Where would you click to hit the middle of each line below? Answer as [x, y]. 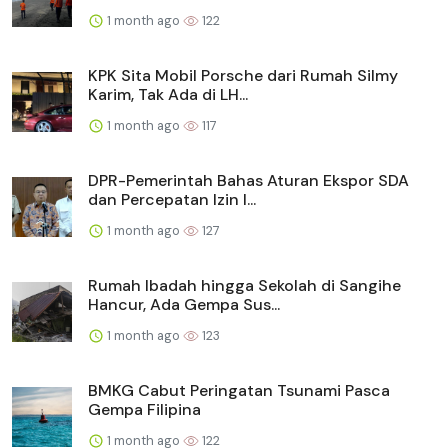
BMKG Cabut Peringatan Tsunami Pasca [239, 390]
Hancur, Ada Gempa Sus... [184, 304]
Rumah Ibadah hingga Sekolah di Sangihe [244, 285]
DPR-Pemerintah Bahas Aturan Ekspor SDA [248, 180]
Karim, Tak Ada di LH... [168, 94]
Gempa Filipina [144, 409]
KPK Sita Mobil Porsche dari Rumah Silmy [243, 75]
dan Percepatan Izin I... [172, 199]
